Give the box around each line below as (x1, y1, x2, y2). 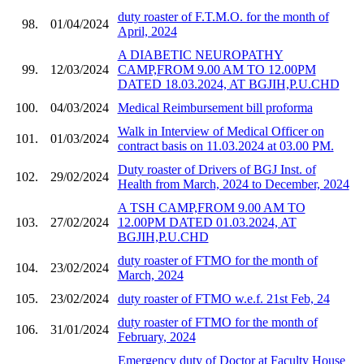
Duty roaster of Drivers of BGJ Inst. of (117, 162, 316, 176)
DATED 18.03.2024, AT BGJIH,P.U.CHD (117, 76, 340, 91)
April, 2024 (117, 24, 177, 38)
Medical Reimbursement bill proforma (117, 100, 313, 115)
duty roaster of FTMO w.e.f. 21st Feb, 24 (117, 291, 330, 305)
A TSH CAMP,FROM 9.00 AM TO (117, 200, 305, 214)
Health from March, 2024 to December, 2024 (117, 176, 349, 191)
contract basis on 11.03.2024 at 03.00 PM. (117, 138, 334, 153)
